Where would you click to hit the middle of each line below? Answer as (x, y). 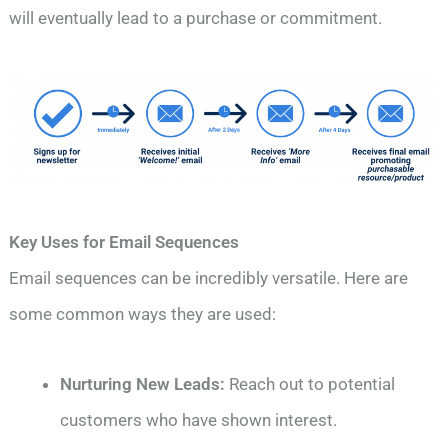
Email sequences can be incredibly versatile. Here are (209, 277)
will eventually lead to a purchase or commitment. (196, 17)
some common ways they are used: (143, 313)
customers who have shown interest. (199, 419)
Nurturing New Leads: (145, 383)
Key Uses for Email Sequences (124, 241)
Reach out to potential (312, 383)
